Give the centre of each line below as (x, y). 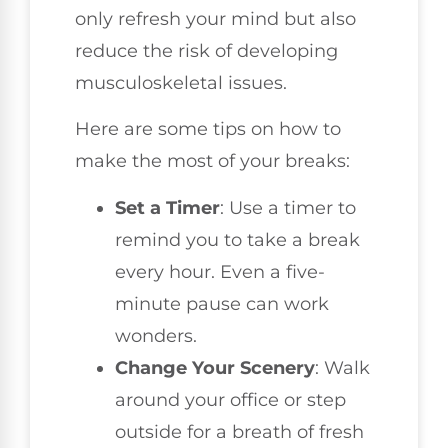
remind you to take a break (237, 239)
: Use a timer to (288, 207)
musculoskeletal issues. (181, 82)
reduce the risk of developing (206, 50)
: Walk (342, 367)
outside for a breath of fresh (239, 431)
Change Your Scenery (215, 367)
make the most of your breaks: (212, 161)
